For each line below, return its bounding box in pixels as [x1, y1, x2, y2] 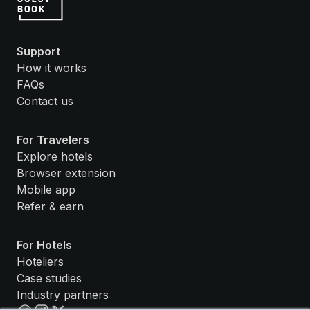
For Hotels [17, 237, 72, 252]
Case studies [17, 271, 82, 285]
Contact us [17, 93, 73, 108]
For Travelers [17, 132, 89, 147]
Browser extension [17, 165, 116, 180]
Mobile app [17, 182, 75, 197]
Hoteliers [17, 254, 64, 268]
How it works [17, 60, 86, 75]
